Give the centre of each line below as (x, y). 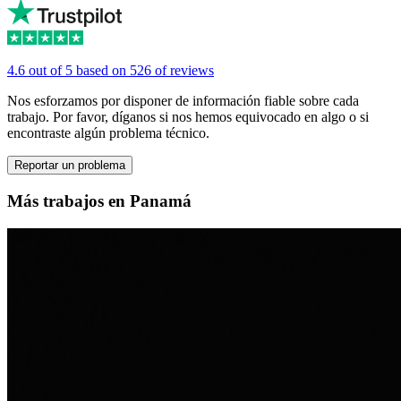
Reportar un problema (70, 166)
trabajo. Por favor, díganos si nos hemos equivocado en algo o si (188, 117)
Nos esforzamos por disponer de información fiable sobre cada (183, 101)
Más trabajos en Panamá (99, 201)
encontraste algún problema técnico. (108, 133)
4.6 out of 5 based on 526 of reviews (111, 71)
